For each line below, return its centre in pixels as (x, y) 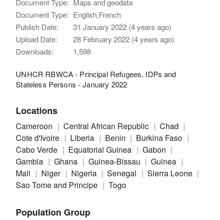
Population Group (53, 212)
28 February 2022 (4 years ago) (124, 39)
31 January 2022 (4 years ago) (123, 27)
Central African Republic (107, 126)
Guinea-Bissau (115, 161)
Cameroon (35, 126)
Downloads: (35, 51)
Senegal (123, 173)
